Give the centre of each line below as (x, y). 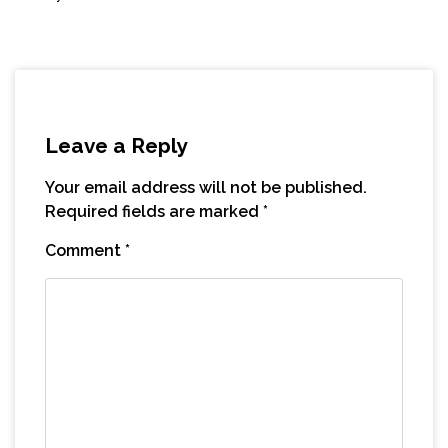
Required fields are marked (154, 211)
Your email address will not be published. (206, 187)
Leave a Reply (116, 145)
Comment (85, 250)
